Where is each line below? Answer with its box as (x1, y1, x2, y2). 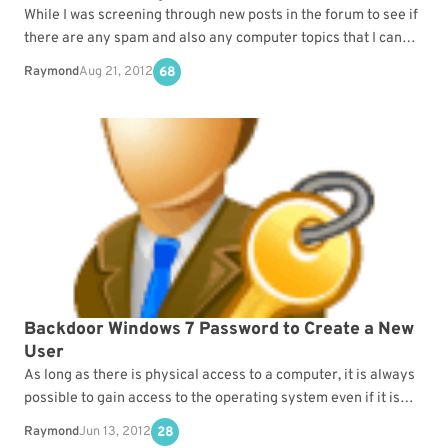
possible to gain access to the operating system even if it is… (24, 389, 414, 408)
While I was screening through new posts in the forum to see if (24, 6, 418, 25)
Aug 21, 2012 (79, 63, 153, 80)
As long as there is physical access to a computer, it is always (24, 366, 415, 385)
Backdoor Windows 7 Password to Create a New (24, 318, 414, 341)
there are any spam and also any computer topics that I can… (24, 29, 416, 48)
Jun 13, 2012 (79, 423, 151, 440)
